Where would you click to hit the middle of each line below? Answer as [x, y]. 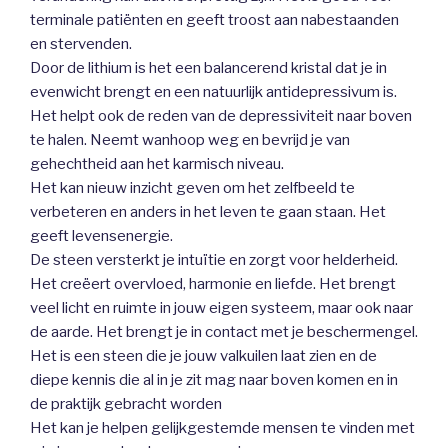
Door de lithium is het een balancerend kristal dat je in [208, 67]
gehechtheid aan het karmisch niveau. [157, 163]
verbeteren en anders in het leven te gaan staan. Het [208, 211]
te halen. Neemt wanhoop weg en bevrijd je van [190, 139]
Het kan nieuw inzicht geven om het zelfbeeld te [192, 187]
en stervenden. [81, 43]
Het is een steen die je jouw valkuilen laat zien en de [203, 355]
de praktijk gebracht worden [126, 403]
